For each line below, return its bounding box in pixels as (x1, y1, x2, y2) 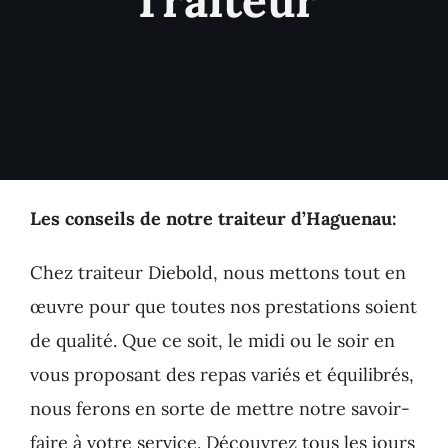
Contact (27, 121, 96, 145)
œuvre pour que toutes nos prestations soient (29, 294, 417, 318)
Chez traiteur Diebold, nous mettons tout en (29, 260, 406, 284)
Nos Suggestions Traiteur (27, 55, 242, 79)
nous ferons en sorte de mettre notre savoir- (29, 396, 410, 420)
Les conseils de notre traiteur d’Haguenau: (29, 206, 397, 230)
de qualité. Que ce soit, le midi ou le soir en (29, 328, 395, 352)
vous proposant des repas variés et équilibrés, (29, 362, 414, 386)
